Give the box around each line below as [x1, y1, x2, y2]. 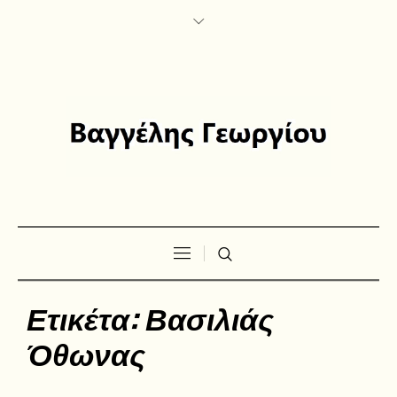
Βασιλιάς [145, 293, 274, 339]
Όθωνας [27, 329, 145, 375]
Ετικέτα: [27, 293, 145, 339]
